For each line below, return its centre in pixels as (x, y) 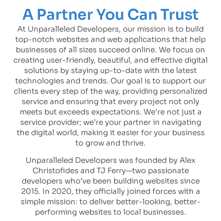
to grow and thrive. (110, 143)
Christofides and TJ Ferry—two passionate (110, 170)
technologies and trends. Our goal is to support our (110, 80)
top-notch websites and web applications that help (110, 39)
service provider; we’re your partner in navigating (110, 122)
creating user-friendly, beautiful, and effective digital (110, 60)
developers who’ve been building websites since (110, 181)
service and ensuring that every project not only (110, 101)
